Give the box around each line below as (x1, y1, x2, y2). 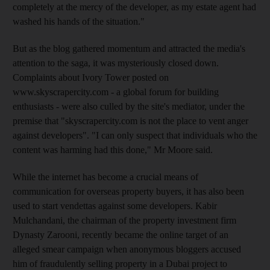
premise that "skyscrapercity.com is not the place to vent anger (13, 115, 248, 126)
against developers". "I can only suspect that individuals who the (13, 130, 257, 140)
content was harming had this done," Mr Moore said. (13, 144, 213, 155)
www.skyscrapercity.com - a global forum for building (13, 86, 219, 97)
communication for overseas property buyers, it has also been (13, 186, 244, 196)
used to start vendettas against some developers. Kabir (13, 200, 217, 211)
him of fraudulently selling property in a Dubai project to (13, 258, 227, 269)
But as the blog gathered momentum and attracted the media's (13, 43, 245, 54)
